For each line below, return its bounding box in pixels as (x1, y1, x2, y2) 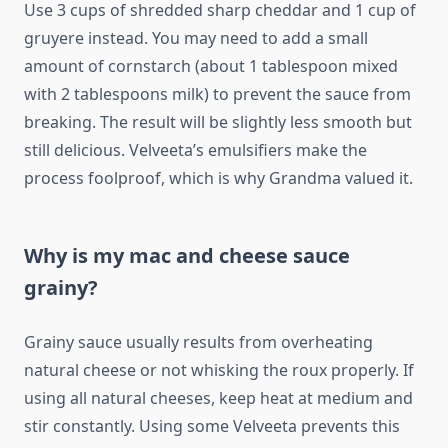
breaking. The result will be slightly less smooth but (24, 111, 412, 134)
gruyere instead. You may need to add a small (24, 27, 368, 50)
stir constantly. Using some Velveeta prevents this (24, 415, 400, 438)
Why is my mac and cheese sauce (24, 242, 350, 270)
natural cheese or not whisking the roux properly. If (24, 359, 414, 382)
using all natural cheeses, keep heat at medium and (24, 387, 413, 410)
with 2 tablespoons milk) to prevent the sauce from (24, 83, 411, 106)
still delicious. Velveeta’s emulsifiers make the (24, 139, 367, 162)
